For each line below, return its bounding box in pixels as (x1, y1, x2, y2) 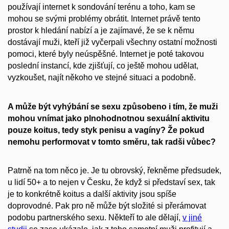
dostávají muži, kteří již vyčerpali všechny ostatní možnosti (8, 38, 217, 47)
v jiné (182, 213, 202, 222)
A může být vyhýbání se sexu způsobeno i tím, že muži (8, 102, 218, 111)
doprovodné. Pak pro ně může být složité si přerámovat (8, 201, 206, 211)
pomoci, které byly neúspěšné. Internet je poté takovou (8, 50, 204, 59)
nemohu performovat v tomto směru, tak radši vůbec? (8, 137, 216, 146)
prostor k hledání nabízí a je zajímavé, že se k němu (8, 26, 194, 35)
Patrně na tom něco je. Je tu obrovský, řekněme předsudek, (8, 166, 221, 175)
